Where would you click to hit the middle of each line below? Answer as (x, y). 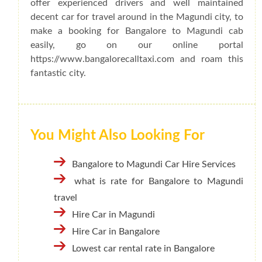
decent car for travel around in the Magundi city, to (137, 17)
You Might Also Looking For (118, 136)
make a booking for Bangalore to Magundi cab (137, 31)
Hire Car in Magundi (113, 215)
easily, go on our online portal (137, 45)
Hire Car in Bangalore (116, 232)
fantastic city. (58, 73)
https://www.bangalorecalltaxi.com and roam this (137, 59)
